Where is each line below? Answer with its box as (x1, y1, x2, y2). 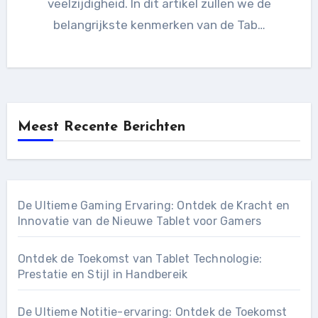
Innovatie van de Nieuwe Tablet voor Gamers (17, 214, 262, 228)
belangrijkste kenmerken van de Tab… (53, 17, 265, 32)
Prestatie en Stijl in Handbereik (17, 267, 188, 281)
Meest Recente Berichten (17, 119, 185, 134)
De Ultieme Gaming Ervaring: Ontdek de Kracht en (17, 198, 290, 212)
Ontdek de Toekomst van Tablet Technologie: (17, 251, 263, 265)
